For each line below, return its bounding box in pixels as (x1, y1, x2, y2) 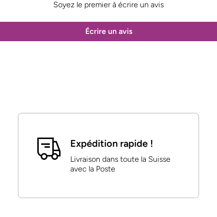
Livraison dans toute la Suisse (70, 155, 170, 164)
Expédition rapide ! (70, 138, 153, 150)
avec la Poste (70, 164, 115, 174)
